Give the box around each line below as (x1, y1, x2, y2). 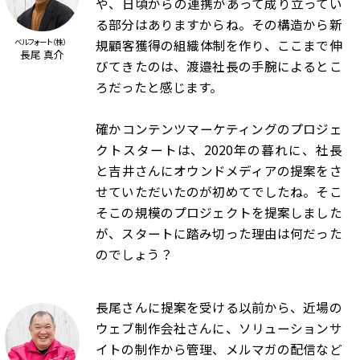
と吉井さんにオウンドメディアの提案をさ (96, 161, 342, 180)
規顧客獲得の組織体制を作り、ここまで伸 (96, 35, 342, 55)
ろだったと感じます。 (96, 77, 223, 96)
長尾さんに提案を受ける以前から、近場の (96, 298, 342, 317)
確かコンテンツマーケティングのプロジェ (96, 119, 342, 138)
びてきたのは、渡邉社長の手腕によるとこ (96, 56, 342, 76)
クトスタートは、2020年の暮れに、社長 (96, 140, 342, 159)
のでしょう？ (96, 244, 174, 264)
